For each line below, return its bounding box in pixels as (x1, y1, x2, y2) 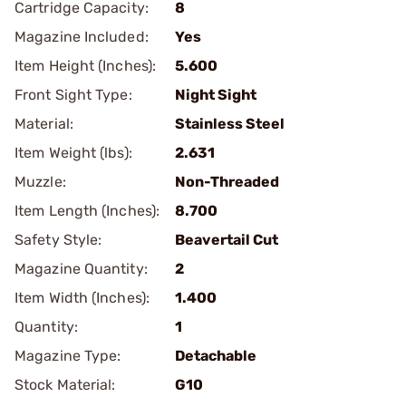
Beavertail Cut (175, 231, 278, 248)
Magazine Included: (14, 28, 149, 45)
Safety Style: (14, 231, 102, 248)
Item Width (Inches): (14, 289, 150, 306)
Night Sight (175, 86, 256, 103)
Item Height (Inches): (14, 57, 157, 74)
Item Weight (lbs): (14, 144, 132, 161)
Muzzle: (14, 173, 66, 190)
